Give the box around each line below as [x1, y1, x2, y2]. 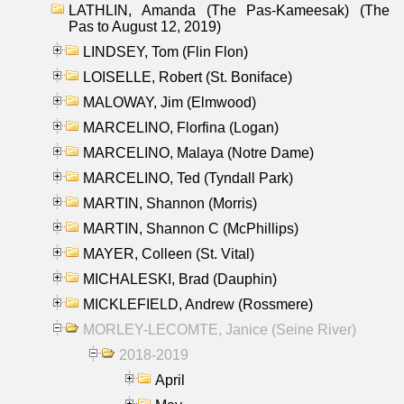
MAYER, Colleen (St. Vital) [83, 245, 254, 262]
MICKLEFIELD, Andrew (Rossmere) [83, 296, 313, 312]
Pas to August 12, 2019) [69, 18, 221, 34]
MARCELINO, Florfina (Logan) [83, 119, 279, 135]
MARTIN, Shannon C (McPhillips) [83, 220, 298, 236]
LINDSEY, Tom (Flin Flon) [83, 43, 248, 60]
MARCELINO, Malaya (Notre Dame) [83, 144, 314, 161]
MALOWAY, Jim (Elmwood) [83, 94, 256, 110]
